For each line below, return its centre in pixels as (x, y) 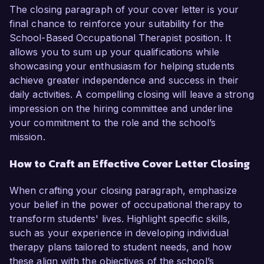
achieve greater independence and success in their (124, 80)
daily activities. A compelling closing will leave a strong (132, 95)
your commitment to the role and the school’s (113, 123)
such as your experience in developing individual (119, 233)
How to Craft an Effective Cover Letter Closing (130, 164)
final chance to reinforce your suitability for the (117, 24)
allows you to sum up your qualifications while (114, 52)
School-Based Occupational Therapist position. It (120, 38)
